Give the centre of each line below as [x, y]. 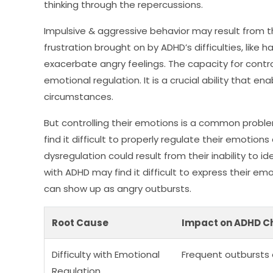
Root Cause [80, 223]
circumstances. [79, 97]
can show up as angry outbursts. [118, 189]
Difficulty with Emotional [106, 255]
